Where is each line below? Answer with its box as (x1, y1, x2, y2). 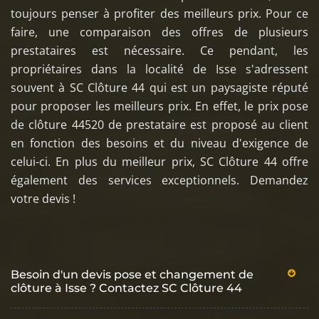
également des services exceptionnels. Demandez (11, 172, 308, 188)
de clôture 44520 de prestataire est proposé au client (11, 116, 308, 132)
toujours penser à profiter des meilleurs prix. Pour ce (11, 5, 308, 21)
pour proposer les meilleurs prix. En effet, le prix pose (11, 98, 308, 114)
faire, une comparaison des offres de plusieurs (11, 23, 308, 40)
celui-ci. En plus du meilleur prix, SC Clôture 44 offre (11, 153, 308, 169)
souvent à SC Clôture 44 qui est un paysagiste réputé (11, 79, 308, 95)
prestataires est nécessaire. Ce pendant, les (11, 42, 308, 58)
